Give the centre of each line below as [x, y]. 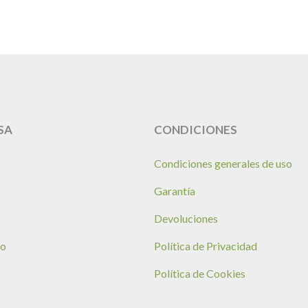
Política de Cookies [200, 273]
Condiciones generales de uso [223, 163]
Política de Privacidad [206, 245]
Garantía [175, 190]
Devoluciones [186, 218]
